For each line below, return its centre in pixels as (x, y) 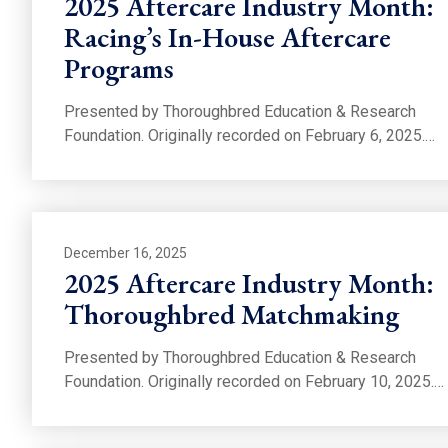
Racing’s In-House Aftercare (227, 36)
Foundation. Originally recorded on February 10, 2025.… (254, 381)
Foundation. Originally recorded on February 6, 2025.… (249, 135)
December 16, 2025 (125, 252)
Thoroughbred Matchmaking (231, 313)
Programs (119, 67)
